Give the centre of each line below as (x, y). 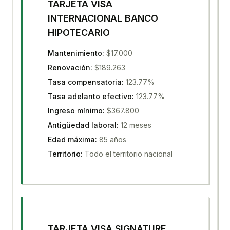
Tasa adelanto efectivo (90, 96)
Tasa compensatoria (85, 82)
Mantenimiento (75, 53)
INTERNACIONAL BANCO (103, 18)
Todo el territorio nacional (129, 154)
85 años (113, 139)
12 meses (136, 125)
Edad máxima (71, 139)
